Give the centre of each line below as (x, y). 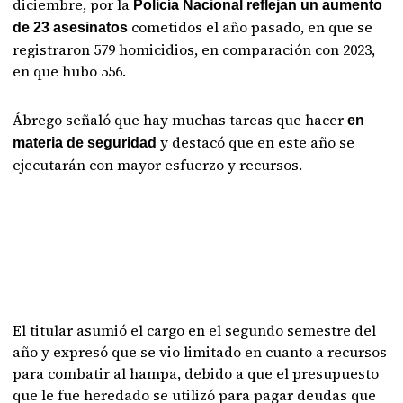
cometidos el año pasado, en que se (252, 27)
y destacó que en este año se (258, 142)
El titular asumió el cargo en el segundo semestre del (195, 330)
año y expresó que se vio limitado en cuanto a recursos (200, 351)
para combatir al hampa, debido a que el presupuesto (196, 373)
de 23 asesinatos (72, 27)
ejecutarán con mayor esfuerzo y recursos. (158, 164)
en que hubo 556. (70, 71)
